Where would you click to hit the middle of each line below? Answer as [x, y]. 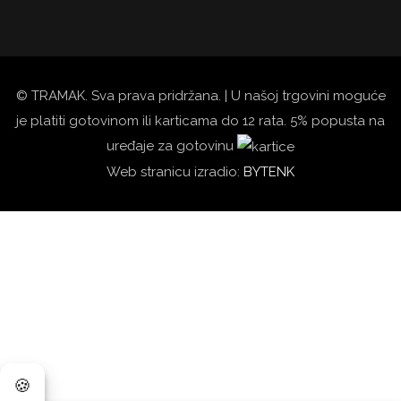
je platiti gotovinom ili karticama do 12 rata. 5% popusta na [200, 120]
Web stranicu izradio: [175, 172]
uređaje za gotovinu [172, 145]
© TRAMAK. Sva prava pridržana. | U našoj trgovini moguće [200, 95]
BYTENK [269, 172]
